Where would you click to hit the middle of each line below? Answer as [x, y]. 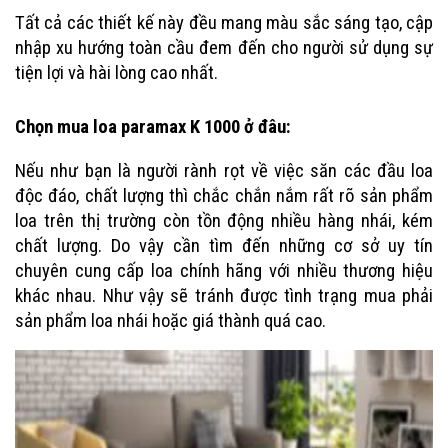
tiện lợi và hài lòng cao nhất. [116, 72]
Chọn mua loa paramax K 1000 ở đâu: [153, 126]
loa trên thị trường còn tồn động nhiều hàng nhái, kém [224, 220]
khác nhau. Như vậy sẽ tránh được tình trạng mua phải [224, 295]
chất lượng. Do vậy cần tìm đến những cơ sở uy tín [224, 245]
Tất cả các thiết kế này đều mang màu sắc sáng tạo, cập [224, 22]
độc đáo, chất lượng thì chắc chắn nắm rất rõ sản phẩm [224, 195]
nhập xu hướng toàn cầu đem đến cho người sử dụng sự [224, 47]
